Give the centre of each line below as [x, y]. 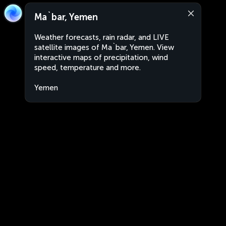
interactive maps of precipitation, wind [101, 58]
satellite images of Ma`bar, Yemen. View [104, 47]
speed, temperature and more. [88, 68]
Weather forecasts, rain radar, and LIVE [102, 37]
